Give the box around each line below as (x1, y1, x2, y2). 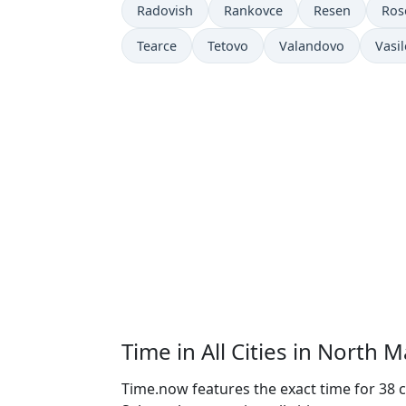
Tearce (137, 36, 177, 54)
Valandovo (279, 36, 344, 54)
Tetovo (208, 36, 248, 54)
